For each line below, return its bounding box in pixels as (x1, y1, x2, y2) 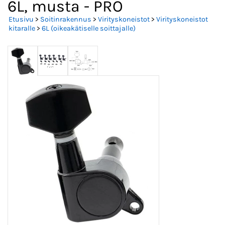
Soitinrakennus (40, 15, 91, 24)
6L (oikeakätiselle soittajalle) (42, 24, 136, 33)
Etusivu (9, 15, 34, 24)
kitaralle (9, 24, 35, 33)
